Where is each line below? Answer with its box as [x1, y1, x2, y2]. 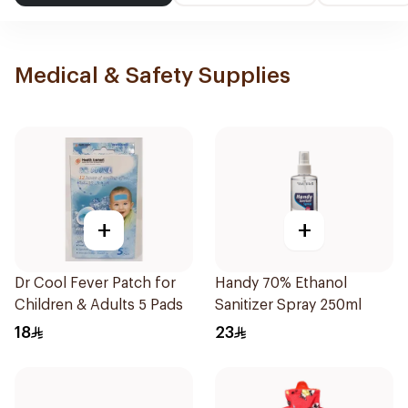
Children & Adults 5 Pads [15, 298, 183, 312]
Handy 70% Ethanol [215, 276, 347, 291]
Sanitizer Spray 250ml [215, 298, 362, 312]
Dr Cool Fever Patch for [15, 276, 176, 291]
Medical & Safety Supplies [15, 65, 291, 87]
